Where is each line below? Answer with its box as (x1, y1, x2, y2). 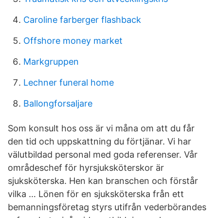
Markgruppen (23, 56, 79, 67)
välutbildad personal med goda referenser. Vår (8, 149, 198, 160)
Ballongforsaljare (23, 98, 92, 109)
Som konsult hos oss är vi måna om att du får (8, 123, 195, 133)
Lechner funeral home (23, 77, 114, 88)
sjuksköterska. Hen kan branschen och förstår (8, 176, 198, 186)
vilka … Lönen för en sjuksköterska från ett (8, 189, 184, 199)
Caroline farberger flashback (23, 15, 141, 25)
